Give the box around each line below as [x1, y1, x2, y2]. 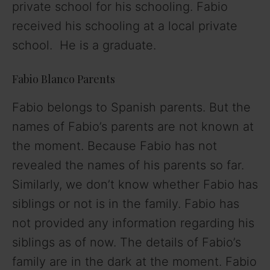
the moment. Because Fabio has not [12, 139, 217, 154]
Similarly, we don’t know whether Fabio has [12, 177, 258, 192]
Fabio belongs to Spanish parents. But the [12, 100, 251, 115]
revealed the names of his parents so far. [12, 158, 244, 173]
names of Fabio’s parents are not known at [12, 119, 254, 134]
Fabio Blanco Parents [12, 72, 115, 87]
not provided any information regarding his [12, 216, 254, 231]
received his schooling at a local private [12, 19, 237, 34]
